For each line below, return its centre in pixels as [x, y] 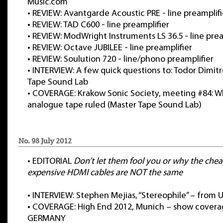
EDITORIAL [53, 162]
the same [165, 173]
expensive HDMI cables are [78, 173]
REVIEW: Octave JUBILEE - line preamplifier [112, 48]
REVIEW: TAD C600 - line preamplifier [101, 25]
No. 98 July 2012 [45, 141]
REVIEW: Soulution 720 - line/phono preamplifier [123, 59]
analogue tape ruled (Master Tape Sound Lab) [114, 105]
